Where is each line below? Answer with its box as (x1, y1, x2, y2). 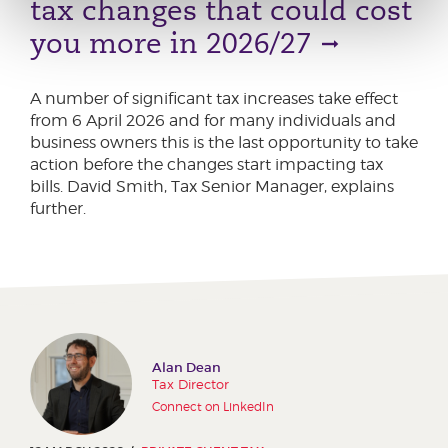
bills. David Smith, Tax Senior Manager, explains (30, 176, 394, 196)
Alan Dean (152, 358, 221, 376)
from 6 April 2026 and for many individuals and (30, 110, 396, 130)
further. (30, 198, 86, 218)
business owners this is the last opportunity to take (30, 132, 418, 152)
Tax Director (152, 375, 229, 392)
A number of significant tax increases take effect (30, 88, 398, 108)
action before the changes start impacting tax (30, 154, 383, 174)
